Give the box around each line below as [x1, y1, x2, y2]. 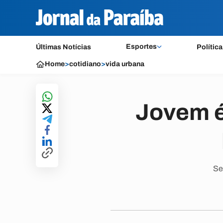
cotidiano [69, 60, 101, 68]
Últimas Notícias [36, 43, 91, 51]
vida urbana [106, 60, 144, 68]
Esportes [125, 43, 157, 50]
